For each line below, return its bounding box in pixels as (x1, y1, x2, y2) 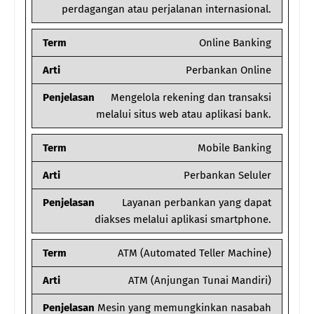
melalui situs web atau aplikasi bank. (96, 108, 271, 121)
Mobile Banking (198, 142, 271, 155)
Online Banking (199, 36, 271, 50)
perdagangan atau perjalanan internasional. (62, 3, 271, 16)
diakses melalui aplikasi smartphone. (95, 213, 271, 226)
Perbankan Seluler (184, 169, 271, 182)
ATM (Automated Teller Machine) (118, 247, 271, 260)
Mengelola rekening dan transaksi (111, 91, 271, 104)
